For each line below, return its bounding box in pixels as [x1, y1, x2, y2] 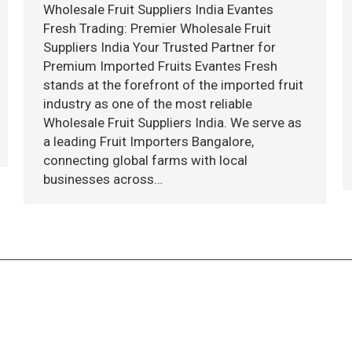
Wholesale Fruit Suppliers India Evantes [43, 2, 273, 17]
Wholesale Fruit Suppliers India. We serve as [43, 115, 302, 130]
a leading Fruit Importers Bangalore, [43, 134, 254, 149]
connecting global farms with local [43, 152, 247, 168]
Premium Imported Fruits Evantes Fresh [43, 58, 277, 74]
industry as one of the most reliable [43, 96, 252, 112]
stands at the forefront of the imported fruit [43, 77, 303, 93]
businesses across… [43, 171, 163, 187]
